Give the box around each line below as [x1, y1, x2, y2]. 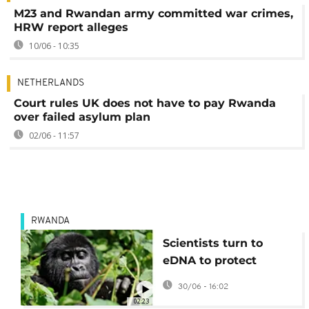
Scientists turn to [162, 237, 263, 250]
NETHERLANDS [17, 78, 84, 88]
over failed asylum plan [14, 110, 150, 123]
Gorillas [162, 288, 206, 301]
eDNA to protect [162, 254, 257, 267]
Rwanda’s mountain [162, 271, 279, 284]
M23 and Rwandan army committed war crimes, [14, 7, 293, 20]
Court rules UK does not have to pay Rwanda [14, 97, 276, 110]
